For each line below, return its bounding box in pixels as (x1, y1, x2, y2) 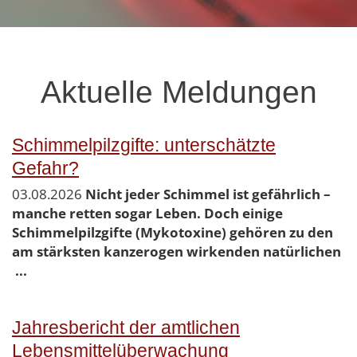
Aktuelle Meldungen (40, 75, 317, 110)
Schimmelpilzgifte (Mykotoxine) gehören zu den (12, 223, 333, 242)
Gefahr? (12, 159, 79, 179)
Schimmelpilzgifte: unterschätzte (12, 135, 276, 156)
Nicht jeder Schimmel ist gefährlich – (85, 185, 331, 204)
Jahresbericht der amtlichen (12, 318, 240, 339)
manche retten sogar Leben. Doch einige (12, 204, 283, 223)
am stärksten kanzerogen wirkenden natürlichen (12, 242, 341, 261)
